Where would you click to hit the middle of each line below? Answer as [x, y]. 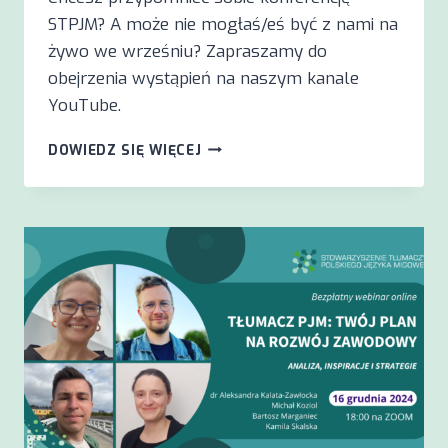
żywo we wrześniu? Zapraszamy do [187, 51]
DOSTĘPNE [240, 186]
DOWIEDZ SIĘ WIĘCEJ [125, 149]
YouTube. [84, 105]
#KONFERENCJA [257, 144]
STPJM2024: [246, 165]
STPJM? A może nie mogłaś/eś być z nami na [223, 24]
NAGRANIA [238, 207]
